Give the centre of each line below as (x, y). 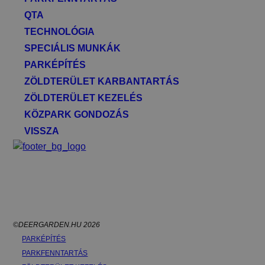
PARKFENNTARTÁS (55, 253)
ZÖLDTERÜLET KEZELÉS (84, 98)
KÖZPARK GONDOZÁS (77, 114)
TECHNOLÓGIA (60, 31)
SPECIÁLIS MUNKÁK (73, 48)
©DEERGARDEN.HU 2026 (57, 224)
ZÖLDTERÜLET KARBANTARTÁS (102, 81)
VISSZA (42, 131)
